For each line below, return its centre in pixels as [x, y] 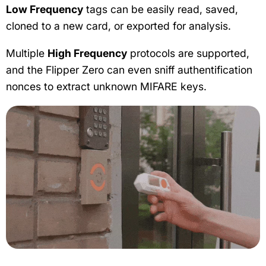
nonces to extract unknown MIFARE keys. [106, 86]
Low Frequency [45, 9]
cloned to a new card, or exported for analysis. [118, 26]
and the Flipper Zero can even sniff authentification [129, 70]
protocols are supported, [188, 53]
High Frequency [87, 53]
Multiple [27, 53]
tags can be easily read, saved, [161, 9]
